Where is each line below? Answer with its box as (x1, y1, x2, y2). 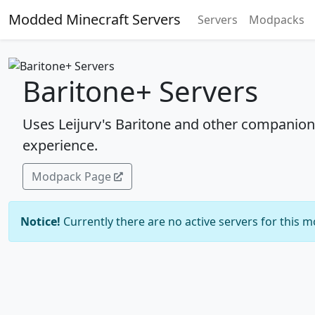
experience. (22, 135, 98, 155)
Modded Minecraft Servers (8, 10, 181, 29)
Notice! (20, 213, 60, 229)
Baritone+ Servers (22, 71, 258, 110)
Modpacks (249, 12, 304, 27)
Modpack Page (32, 168, 111, 184)
